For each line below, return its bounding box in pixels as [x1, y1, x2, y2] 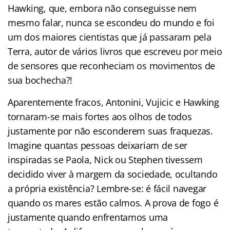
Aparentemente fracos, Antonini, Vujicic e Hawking [8, 95, 219, 108]
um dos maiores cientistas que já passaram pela [8, 30, 212, 43]
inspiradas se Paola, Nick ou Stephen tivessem [8, 153, 203, 166]
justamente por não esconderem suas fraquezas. [8, 124, 213, 137]
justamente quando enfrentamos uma [8, 210, 168, 223]
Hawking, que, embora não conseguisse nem [8, 2, 197, 14]
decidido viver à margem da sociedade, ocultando [8, 167, 218, 180]
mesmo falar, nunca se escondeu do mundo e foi [8, 16, 215, 29]
